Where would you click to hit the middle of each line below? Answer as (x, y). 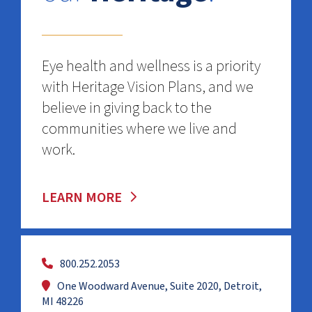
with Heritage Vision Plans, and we (148, 87)
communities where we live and (139, 129)
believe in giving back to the (127, 108)
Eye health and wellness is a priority (151, 67)
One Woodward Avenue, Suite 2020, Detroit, (159, 287)
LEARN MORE (82, 198)
